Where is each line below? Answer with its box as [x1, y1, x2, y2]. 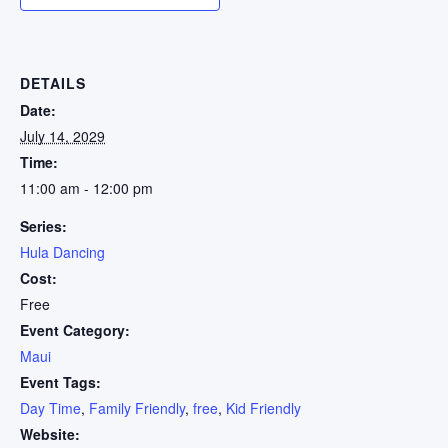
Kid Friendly [226, 397, 301, 418]
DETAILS [20, 72, 86, 93]
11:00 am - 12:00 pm [20, 177, 153, 198]
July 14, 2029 [20, 125, 105, 146]
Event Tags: [20, 371, 101, 392]
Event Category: [20, 319, 130, 340]
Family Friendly [89, 397, 185, 418]
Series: [20, 215, 67, 236]
